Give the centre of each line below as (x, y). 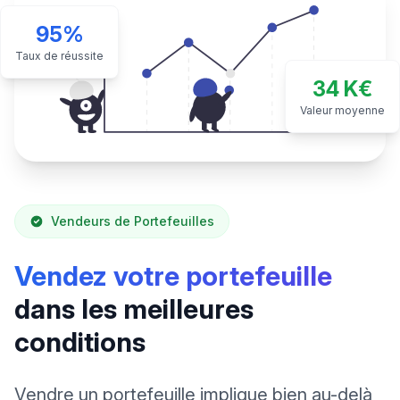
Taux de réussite (59, 56)
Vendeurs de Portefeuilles (133, 221)
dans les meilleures (134, 309)
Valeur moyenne (342, 111)
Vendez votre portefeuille (173, 276)
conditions (80, 342)
